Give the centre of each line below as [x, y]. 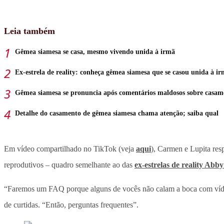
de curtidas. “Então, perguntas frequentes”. [71, 205]
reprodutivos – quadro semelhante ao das [69, 165]
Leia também [29, 31]
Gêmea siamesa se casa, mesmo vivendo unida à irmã [95, 52]
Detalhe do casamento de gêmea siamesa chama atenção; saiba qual [117, 113]
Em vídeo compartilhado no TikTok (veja [70, 149]
